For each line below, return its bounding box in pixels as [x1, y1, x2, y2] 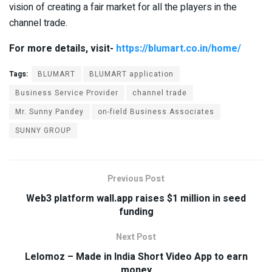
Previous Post [107, 172, 165, 185]
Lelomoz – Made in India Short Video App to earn [24, 249, 248, 264]
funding [118, 204, 154, 219]
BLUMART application [89, 68, 174, 80]
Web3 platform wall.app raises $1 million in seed [26, 191, 246, 206]
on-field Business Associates [98, 106, 214, 117]
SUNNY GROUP [15, 124, 71, 136]
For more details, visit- [9, 41, 116, 56]
